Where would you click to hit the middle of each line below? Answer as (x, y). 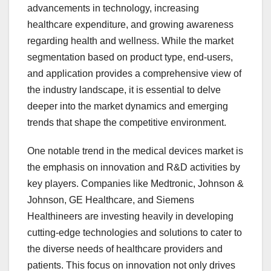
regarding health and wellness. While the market (130, 41)
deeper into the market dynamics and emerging (128, 106)
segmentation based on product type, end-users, (130, 57)
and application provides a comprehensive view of (134, 74)
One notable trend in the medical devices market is (135, 151)
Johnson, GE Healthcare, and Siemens (111, 200)
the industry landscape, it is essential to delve (124, 90)
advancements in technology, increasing (113, 8)
